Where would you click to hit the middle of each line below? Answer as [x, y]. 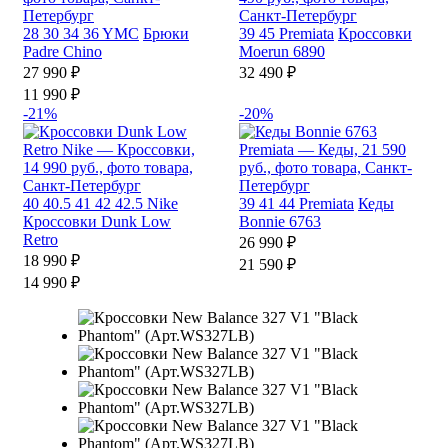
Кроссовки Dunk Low [97, 221]
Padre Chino [62, 51]
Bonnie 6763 [280, 221]
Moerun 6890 [282, 51]
